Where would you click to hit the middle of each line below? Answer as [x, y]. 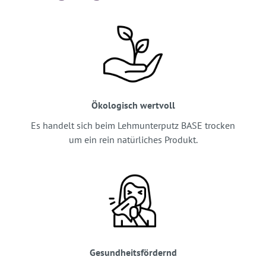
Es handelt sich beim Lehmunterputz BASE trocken [133, 126]
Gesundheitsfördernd [133, 253]
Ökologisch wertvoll [133, 105]
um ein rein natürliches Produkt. [133, 140]
